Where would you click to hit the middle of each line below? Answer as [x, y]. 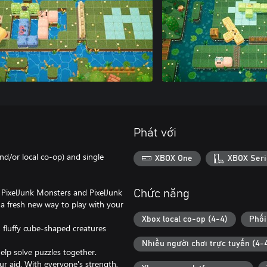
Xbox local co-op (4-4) [185, 219]
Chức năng [162, 194]
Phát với [155, 133]
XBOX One [174, 158]
